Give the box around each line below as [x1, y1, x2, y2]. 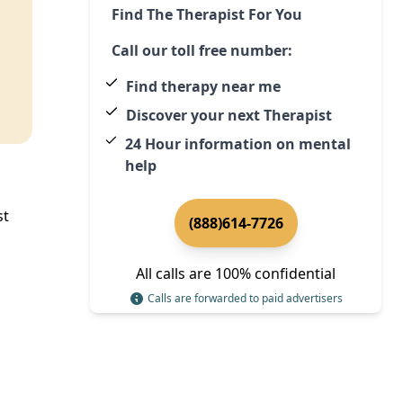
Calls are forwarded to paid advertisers [147, 290, 343, 306]
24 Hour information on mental [124, 133, 351, 154]
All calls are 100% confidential [136, 263, 336, 283]
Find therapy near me [126, 76, 281, 96]
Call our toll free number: [112, 40, 292, 60]
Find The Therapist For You [112, 4, 302, 24]
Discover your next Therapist [126, 104, 332, 125]
